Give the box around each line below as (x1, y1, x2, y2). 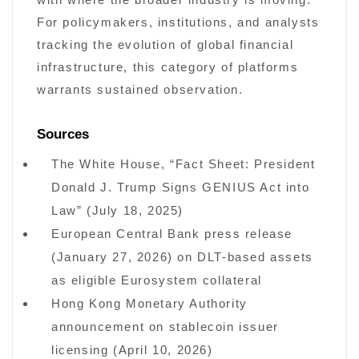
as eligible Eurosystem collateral (51, 274, 262, 288)
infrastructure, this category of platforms (37, 61, 299, 75)
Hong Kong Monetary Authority (51, 297, 248, 311)
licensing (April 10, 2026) (51, 344, 213, 357)
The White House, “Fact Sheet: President (51, 158, 316, 171)
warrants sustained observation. (37, 83, 244, 97)
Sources (37, 126, 89, 143)
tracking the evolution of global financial (37, 38, 294, 52)
